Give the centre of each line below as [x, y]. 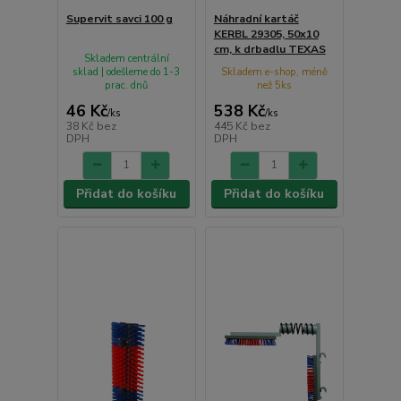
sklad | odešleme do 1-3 [127, 73]
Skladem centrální [126, 59]
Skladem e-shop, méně [274, 73]
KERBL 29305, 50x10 [266, 34]
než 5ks [274, 86]
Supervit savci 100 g [119, 19]
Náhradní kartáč [256, 19]
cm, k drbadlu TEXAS [269, 50]
